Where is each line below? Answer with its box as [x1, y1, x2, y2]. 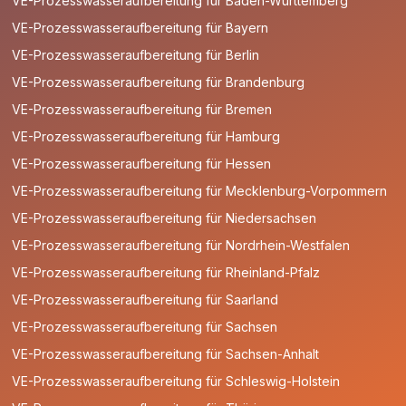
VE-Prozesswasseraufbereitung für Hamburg [12, 128, 281, 144]
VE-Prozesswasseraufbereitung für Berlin [12, 46, 260, 63]
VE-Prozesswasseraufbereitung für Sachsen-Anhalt [12, 345, 320, 362]
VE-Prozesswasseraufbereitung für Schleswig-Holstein [12, 372, 341, 389]
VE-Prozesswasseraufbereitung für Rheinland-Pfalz [12, 264, 321, 280]
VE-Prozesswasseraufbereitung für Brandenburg [12, 73, 305, 90]
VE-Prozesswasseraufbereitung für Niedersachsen [12, 209, 317, 226]
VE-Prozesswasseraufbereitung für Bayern [12, 19, 269, 35]
